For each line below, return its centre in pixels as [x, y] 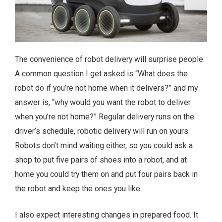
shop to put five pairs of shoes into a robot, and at [101, 160]
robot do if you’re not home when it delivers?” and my [106, 88]
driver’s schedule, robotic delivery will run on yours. [102, 131]
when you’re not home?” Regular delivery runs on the [105, 116]
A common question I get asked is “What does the [101, 73]
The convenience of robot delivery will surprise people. [110, 59]
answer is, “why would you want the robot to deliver [103, 102]
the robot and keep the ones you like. [78, 188]
